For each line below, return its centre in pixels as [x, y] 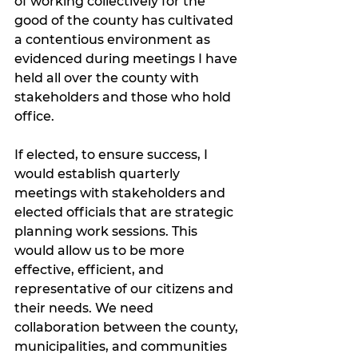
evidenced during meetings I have [127, 59]
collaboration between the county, [128, 328]
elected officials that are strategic [125, 213]
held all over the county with [108, 78]
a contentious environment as [114, 40]
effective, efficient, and [91, 270]
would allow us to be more [101, 251]
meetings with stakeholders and [121, 193]
